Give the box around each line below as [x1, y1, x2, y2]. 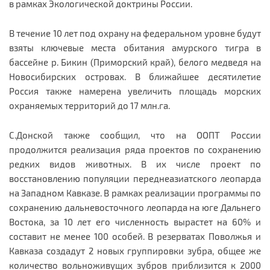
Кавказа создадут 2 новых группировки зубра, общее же [9, 245, 261, 256]
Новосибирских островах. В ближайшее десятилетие [9, 71, 261, 82]
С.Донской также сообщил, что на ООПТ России [9, 129, 261, 140]
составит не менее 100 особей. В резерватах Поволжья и [9, 230, 261, 242]
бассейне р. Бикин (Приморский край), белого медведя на [9, 56, 261, 67]
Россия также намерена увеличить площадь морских [9, 85, 261, 96]
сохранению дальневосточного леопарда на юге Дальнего [9, 201, 261, 213]
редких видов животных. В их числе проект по [9, 158, 261, 169]
